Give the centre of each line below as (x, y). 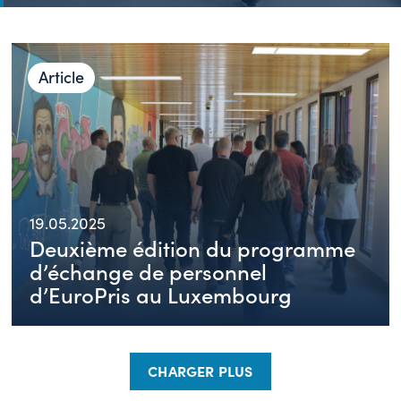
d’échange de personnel (149, 270)
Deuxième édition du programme (193, 247)
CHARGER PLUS (200, 370)
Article (62, 77)
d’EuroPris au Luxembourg (161, 294)
